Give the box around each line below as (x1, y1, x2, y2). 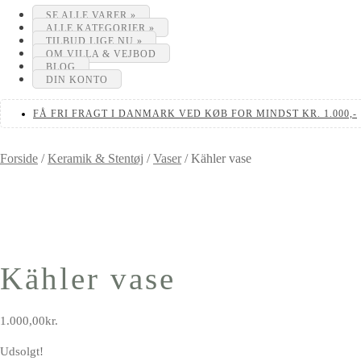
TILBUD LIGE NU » (46, 35, 143, 47)
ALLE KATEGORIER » (46, 23, 155, 34)
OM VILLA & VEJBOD (46, 48, 156, 60)
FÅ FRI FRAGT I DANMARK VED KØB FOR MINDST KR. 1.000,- (33, 108, 357, 119)
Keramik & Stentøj (48, 151, 143, 165)
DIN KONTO (46, 74, 108, 85)
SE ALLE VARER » (46, 10, 136, 21)
